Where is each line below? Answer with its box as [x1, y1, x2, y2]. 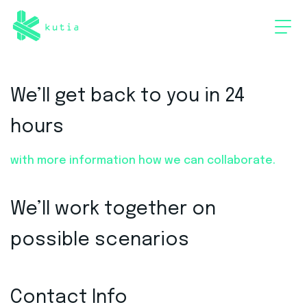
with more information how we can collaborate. [10, 155, 275, 167]
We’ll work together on [10, 200, 216, 219]
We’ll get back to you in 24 [10, 87, 245, 106]
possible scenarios [10, 231, 189, 249]
